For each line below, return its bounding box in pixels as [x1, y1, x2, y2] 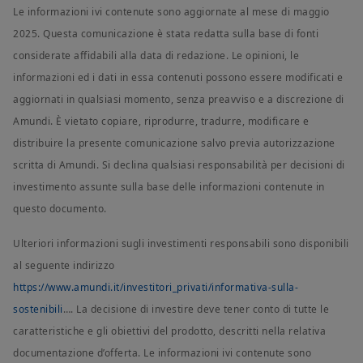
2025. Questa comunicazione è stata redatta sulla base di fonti [13, 27, 318, 41]
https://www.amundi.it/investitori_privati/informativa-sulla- [13, 280, 298, 295]
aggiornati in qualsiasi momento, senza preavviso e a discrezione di [13, 92, 344, 107]
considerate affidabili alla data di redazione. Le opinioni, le [13, 49, 299, 63]
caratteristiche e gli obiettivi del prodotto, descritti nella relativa [13, 324, 326, 339]
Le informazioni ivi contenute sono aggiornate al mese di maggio [13, 5, 330, 19]
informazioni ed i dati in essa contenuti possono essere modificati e [13, 70, 343, 85]
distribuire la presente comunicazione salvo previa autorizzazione [13, 136, 335, 151]
